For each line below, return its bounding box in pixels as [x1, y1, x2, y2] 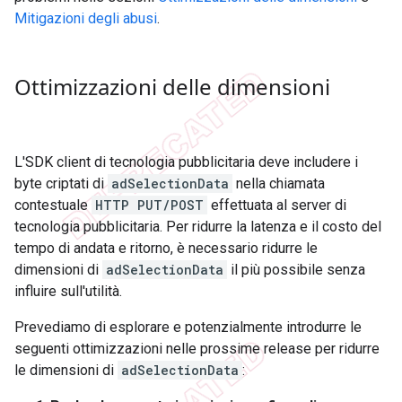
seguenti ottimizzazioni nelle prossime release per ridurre [14, 340, 380, 358]
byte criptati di [14, 175, 108, 193]
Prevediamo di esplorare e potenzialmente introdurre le [14, 319, 362, 336]
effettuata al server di [207, 197, 346, 214]
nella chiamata [232, 175, 325, 193]
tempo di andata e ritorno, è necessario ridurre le [14, 240, 318, 258]
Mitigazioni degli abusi [14, 10, 157, 28]
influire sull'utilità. [14, 283, 122, 301]
